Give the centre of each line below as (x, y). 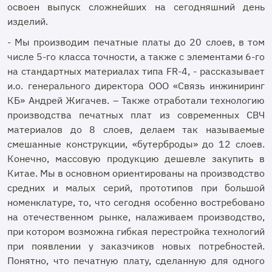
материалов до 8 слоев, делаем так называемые (136, 129)
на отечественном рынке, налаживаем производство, (136, 217)
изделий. (29, 21)
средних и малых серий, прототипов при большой (136, 188)
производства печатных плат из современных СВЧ (136, 115)
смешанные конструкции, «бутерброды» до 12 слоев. (136, 144)
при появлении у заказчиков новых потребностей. (136, 246)
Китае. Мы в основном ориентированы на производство (136, 173)
